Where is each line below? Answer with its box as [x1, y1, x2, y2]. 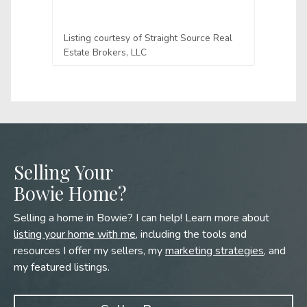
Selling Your [14, 160, 113, 184]
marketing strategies [165, 243, 264, 258]
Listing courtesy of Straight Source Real [64, 32, 232, 45]
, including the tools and [136, 227, 247, 242]
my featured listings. [14, 260, 110, 275]
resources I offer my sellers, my [14, 243, 165, 258]
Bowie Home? [14, 181, 127, 206]
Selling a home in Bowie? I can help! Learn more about [14, 210, 269, 225]
